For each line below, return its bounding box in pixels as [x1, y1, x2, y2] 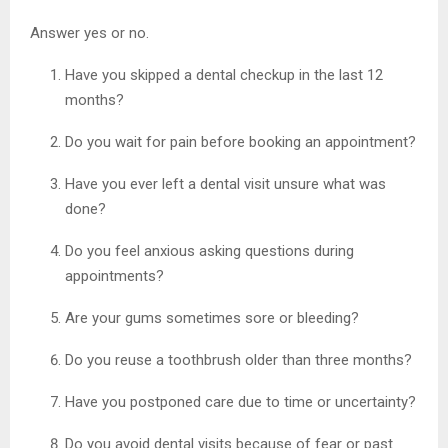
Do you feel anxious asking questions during [65, 241, 354, 260]
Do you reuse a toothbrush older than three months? [65, 350, 412, 369]
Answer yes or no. [30, 23, 149, 42]
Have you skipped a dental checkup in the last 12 [65, 65, 383, 84]
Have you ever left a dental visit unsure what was [65, 174, 386, 193]
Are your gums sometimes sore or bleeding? [65, 308, 359, 327]
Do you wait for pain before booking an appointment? [65, 132, 416, 151]
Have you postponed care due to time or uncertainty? [65, 392, 416, 411]
